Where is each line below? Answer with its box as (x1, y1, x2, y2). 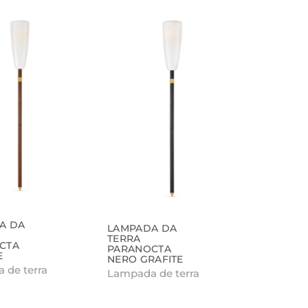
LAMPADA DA (107, 221, 177, 234)
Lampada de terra (107, 266, 200, 280)
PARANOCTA (107, 242, 171, 255)
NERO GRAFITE (107, 252, 184, 265)
